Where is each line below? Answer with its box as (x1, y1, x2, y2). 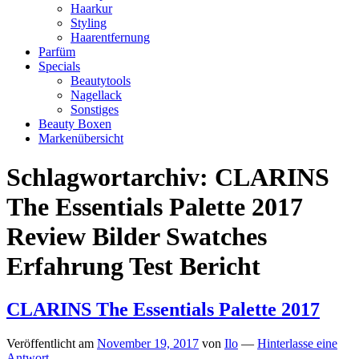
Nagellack (71, 88, 122, 102)
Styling (71, 16, 107, 30)
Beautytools (71, 74, 131, 87)
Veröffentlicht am (6, 336, 97, 350)
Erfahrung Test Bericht (6, 252, 260, 281)
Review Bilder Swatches (6, 222, 267, 252)
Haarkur (71, 2, 112, 15)
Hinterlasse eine (257, 336, 337, 350)
